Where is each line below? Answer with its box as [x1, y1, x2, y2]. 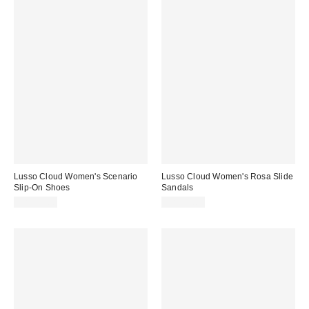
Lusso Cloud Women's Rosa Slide [161, 172, 293, 182]
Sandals [161, 183, 194, 193]
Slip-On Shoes [14, 183, 70, 193]
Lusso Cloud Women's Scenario [14, 172, 138, 182]
